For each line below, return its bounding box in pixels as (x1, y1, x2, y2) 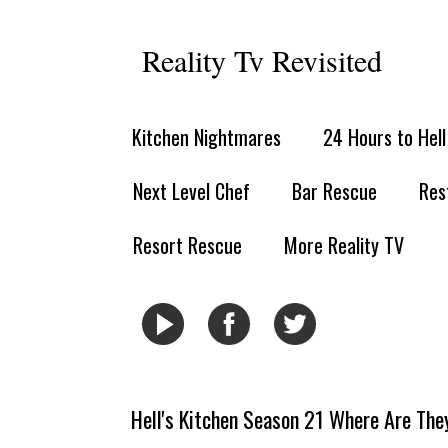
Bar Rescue (292, 176, 377, 206)
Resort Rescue (133, 230, 242, 260)
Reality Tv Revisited (142, 40, 382, 80)
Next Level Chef (133, 176, 250, 206)
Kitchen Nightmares (132, 122, 281, 152)
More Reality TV (284, 230, 404, 260)
